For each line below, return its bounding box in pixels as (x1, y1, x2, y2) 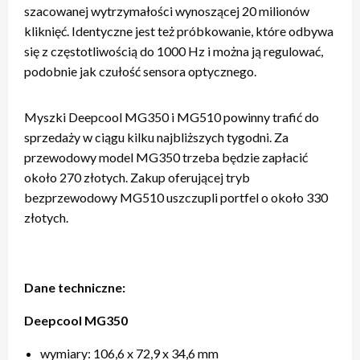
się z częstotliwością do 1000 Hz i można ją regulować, (24, 43, 323, 59)
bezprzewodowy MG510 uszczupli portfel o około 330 (24, 189, 328, 205)
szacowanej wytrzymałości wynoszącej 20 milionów (24, 2, 309, 18)
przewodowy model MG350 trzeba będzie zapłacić (24, 149, 308, 165)
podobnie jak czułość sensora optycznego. (24, 63, 256, 79)
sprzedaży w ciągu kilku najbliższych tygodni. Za (24, 129, 288, 145)
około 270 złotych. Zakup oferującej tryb (24, 169, 250, 185)
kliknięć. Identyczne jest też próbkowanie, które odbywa (24, 22, 333, 39)
